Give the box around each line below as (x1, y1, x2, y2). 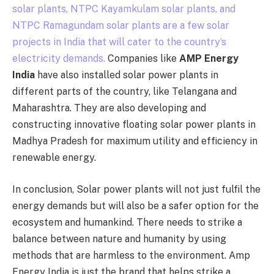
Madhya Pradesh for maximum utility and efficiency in (12, 135, 257, 147)
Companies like (108, 53, 179, 65)
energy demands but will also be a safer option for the (12, 199, 259, 212)
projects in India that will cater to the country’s (12, 36, 226, 48)
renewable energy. (12, 152, 98, 164)
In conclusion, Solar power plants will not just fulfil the (12, 183, 261, 195)
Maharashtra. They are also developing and (12, 102, 206, 114)
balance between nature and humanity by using (12, 232, 226, 245)
